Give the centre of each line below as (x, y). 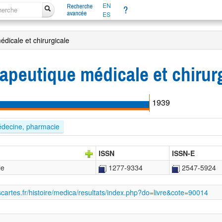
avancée (77, 13)
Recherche (80, 6)
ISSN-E (183, 153)
